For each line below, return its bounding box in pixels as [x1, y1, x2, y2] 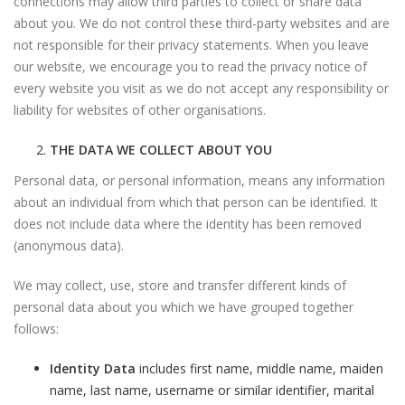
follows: [14, 320, 59, 337]
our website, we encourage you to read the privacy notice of [14, 58, 367, 75]
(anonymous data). [14, 237, 124, 254]
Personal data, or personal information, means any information [14, 172, 385, 189]
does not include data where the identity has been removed [14, 215, 362, 232]
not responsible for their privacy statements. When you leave [14, 36, 369, 53]
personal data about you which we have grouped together [14, 298, 353, 316]
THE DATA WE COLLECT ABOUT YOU [50, 141, 272, 158]
